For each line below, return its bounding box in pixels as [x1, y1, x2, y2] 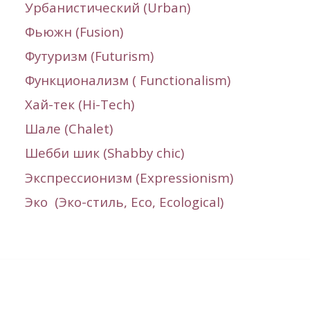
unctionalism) [146, 71, 230, 89]
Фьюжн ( [24, 23, 80, 41]
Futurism [94, 47, 150, 65]
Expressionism [139, 168, 230, 186]
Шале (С [24, 120, 77, 138]
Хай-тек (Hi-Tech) [24, 95, 134, 113]
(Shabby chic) [102, 144, 184, 162]
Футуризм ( [24, 47, 95, 65]
